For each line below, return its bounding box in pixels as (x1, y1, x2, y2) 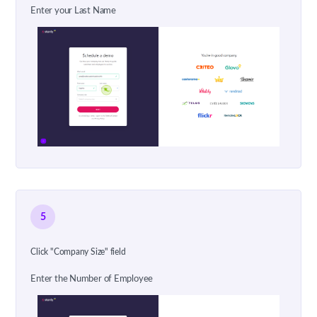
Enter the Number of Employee (30, 275, 154, 284)
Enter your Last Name (30, 6, 116, 16)
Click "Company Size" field (30, 248, 126, 257)
